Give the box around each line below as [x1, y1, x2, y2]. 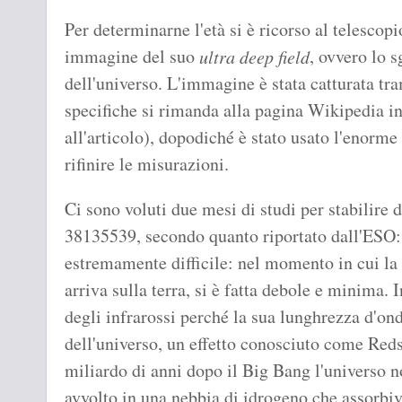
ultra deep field [199, 45, 310, 69]
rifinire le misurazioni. [65, 152, 229, 177]
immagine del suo [65, 44, 199, 69]
